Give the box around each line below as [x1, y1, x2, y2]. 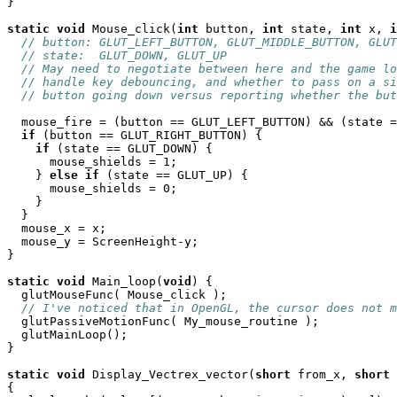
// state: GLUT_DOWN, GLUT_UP [21, 49, 227, 62]
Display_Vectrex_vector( [85, 368, 255, 381]
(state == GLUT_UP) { [99, 168, 248, 182]
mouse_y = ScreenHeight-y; [7, 235, 198, 248]
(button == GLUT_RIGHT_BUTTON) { [35, 128, 262, 142]
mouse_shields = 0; [7, 182, 177, 195]
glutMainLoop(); [7, 328, 128, 341]
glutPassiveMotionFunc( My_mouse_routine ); [7, 315, 319, 328]
